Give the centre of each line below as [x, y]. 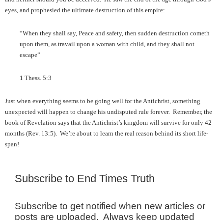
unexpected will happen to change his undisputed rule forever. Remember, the [109, 112]
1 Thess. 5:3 [36, 78]
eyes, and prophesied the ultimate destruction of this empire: [85, 10]
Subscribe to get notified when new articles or [110, 206]
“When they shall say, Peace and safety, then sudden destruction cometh [115, 33]
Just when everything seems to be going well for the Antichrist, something [103, 101]
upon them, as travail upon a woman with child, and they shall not [107, 44]
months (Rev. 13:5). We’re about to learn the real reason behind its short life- [107, 133]
